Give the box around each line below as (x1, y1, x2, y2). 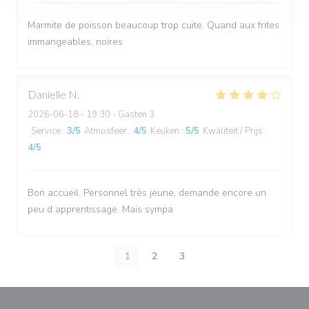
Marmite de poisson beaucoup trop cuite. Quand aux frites (28, 19, 279, 32)
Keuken (150, 125, 179, 137)
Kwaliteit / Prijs (203, 125, 263, 137)
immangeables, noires (28, 35, 123, 48)
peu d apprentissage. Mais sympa (28, 203, 173, 216)
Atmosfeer (84, 125, 127, 137)
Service (31, 125, 61, 137)
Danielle (28, 88, 66, 101)
